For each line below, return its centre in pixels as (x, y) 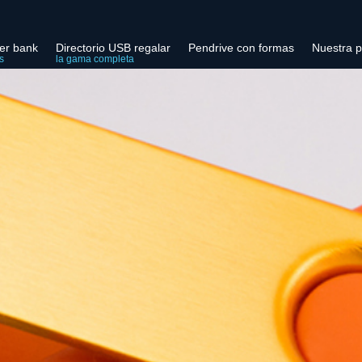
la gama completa (95, 59)
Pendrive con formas (241, 48)
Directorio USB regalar (113, 48)
